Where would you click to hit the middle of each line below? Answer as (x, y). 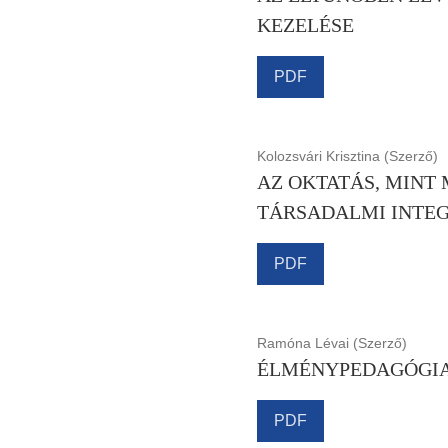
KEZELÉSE (305, 24)
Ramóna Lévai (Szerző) (331, 342)
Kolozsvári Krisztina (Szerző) (347, 155)
